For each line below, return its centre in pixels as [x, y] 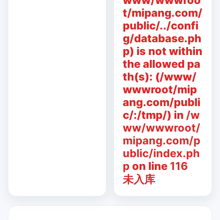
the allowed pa [162, 64]
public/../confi [161, 26]
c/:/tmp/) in [154, 115]
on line [150, 166]
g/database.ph [162, 38]
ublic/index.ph [161, 153]
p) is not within [163, 51]
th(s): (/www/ [160, 77]
